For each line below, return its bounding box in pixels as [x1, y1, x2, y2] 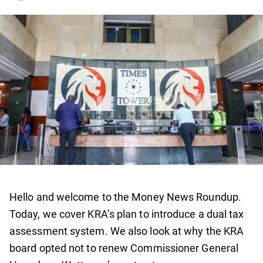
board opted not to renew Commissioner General [9, 242, 239, 255]
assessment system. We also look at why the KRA [9, 225, 244, 238]
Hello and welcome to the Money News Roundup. [9, 191, 241, 204]
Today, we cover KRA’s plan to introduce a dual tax [9, 208, 244, 221]
